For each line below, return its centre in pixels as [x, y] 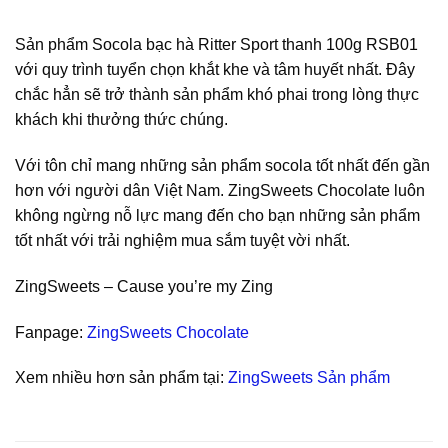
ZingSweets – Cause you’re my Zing [144, 286]
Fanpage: [51, 332]
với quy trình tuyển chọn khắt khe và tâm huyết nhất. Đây [215, 70]
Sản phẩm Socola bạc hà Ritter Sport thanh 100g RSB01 [216, 45]
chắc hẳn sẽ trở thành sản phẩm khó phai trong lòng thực [217, 95]
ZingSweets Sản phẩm [309, 378]
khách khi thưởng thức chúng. [121, 120]
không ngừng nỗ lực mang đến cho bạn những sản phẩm [217, 216]
